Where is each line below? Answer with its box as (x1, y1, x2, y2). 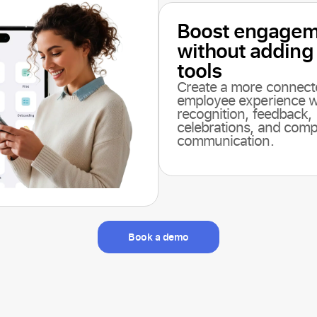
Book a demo (128, 229, 189, 243)
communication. (177, 131, 274, 151)
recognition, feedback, (177, 104, 311, 124)
